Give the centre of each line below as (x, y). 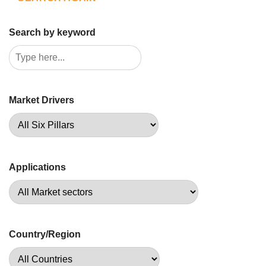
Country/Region (45, 235)
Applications (37, 167)
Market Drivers (42, 100)
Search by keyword (52, 33)
